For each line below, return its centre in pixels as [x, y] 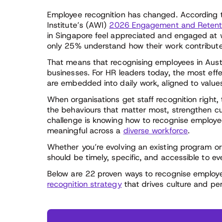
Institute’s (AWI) [78, 25]
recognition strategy [84, 184]
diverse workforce [155, 131]
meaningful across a [85, 131]
